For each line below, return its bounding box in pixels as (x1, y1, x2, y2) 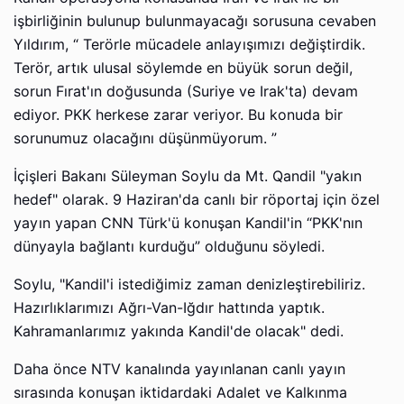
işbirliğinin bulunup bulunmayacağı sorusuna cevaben (14, 12, 376, 30)
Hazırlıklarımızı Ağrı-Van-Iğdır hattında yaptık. (14, 298, 325, 317)
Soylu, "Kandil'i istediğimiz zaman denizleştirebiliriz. (14, 275, 365, 293)
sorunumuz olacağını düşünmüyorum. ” (14, 129, 277, 147)
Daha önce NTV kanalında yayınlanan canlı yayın (14, 360, 345, 378)
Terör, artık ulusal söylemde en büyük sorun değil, (14, 59, 353, 77)
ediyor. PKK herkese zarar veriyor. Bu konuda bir (14, 106, 343, 124)
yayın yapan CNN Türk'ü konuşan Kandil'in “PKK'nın (14, 214, 363, 232)
